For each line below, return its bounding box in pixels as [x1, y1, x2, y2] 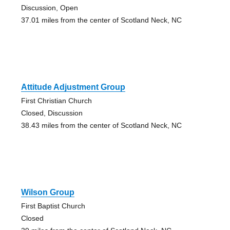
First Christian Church [21, 97, 92, 105]
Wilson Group [21, 188, 74, 197]
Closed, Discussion [21, 109, 83, 118]
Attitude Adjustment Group [21, 83, 125, 92]
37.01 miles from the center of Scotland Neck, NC [21, 16, 182, 25]
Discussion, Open [21, 4, 78, 12]
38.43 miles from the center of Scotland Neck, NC [21, 121, 182, 130]
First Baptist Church [21, 202, 85, 210]
